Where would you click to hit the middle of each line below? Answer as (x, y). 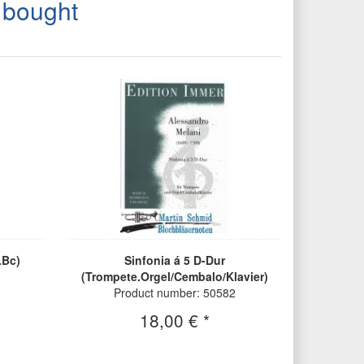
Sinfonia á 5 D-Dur (174, 260)
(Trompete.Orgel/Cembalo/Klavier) (174, 277)
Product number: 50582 (174, 293)
